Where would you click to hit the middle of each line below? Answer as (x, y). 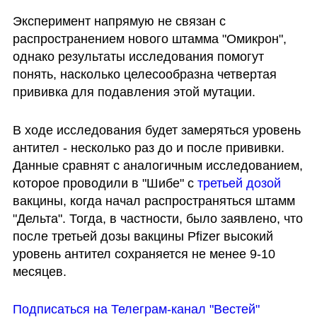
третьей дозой (239, 183)
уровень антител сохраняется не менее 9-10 (144, 254)
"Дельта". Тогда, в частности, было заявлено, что (157, 218)
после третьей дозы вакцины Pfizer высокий (143, 236)
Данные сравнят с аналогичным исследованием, (157, 165)
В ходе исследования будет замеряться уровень (156, 130)
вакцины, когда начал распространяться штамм (154, 201)
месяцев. (39, 271)
